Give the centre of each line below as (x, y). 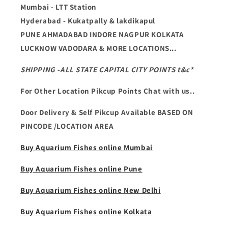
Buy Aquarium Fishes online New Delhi (91, 190)
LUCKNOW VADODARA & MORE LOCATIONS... (98, 48)
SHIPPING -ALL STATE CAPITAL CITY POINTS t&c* (107, 69)
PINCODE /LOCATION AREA (67, 126)
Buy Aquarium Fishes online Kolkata (86, 211)
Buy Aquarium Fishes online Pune (81, 169)
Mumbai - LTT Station (59, 7)
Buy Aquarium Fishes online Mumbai (87, 147)
